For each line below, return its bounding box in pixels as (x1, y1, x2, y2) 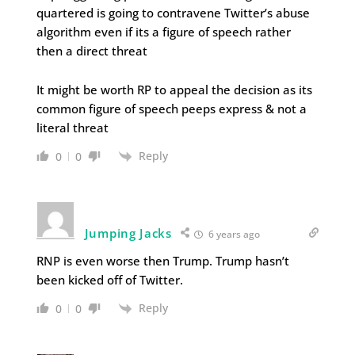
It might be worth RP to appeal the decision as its (36, 81, 312, 97)
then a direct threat (36, 42, 147, 59)
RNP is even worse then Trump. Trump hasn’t (36, 252, 289, 269)
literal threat (36, 119, 109, 136)
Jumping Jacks (84, 224, 172, 241)
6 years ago (205, 227, 260, 241)
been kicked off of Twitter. (36, 271, 183, 288)
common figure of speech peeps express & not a (36, 100, 307, 116)
